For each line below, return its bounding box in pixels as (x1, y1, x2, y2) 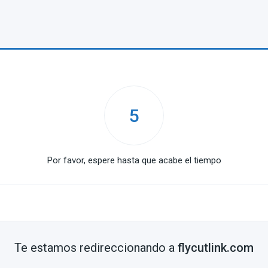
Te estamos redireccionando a (14, 240, 178, 255)
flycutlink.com (178, 240, 254, 255)
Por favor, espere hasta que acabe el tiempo (47, 155, 221, 166)
